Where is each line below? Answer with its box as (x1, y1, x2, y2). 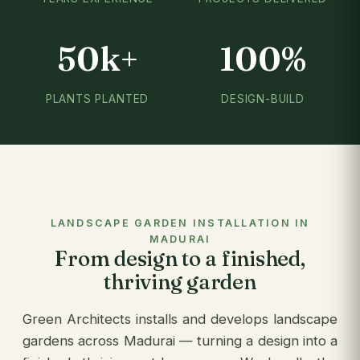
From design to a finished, (55, 246, 305, 272)
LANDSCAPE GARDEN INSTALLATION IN (50, 217, 310, 229)
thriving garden (104, 269, 256, 295)
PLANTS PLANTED (45, 92, 149, 105)
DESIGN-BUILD (221, 92, 305, 105)
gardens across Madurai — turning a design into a (22, 333, 337, 349)
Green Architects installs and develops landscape (22, 311, 337, 327)
